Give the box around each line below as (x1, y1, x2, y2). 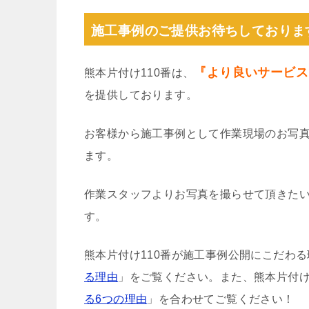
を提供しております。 (84, 89, 197, 101)
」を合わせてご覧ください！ (147, 293, 295, 305)
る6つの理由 (84, 293, 148, 305)
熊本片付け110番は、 (84, 67, 195, 79)
